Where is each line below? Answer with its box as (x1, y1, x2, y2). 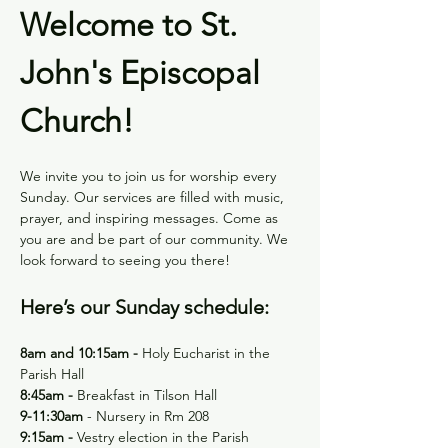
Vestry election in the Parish (77, 428, 253, 446)
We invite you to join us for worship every (20, 167, 280, 185)
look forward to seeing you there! (20, 251, 230, 269)
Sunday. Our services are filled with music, (20, 188, 288, 206)
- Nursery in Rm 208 (87, 407, 209, 425)
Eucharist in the (173, 344, 274, 362)
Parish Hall (20, 365, 84, 383)
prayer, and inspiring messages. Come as (20, 209, 282, 227)
